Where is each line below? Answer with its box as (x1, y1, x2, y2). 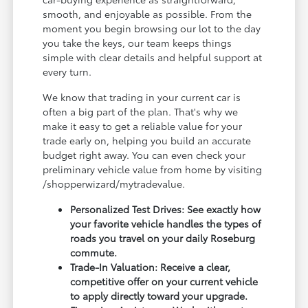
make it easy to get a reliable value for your (43, 119, 243, 133)
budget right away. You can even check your (43, 148, 246, 162)
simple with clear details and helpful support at (43, 50, 263, 65)
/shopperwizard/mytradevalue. (43, 177, 186, 191)
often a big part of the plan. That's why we (43, 104, 239, 119)
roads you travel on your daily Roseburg (70, 231, 256, 245)
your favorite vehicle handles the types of (70, 217, 262, 231)
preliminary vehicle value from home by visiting (43, 162, 263, 177)
